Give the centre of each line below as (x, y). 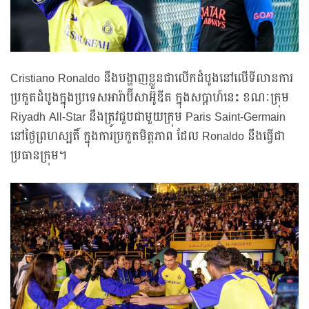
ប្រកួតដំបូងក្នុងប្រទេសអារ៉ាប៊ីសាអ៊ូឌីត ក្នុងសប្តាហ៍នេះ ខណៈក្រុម (150, 98)
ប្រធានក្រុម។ (39, 156)
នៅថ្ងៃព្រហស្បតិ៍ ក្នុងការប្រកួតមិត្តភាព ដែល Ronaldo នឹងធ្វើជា (148, 137)
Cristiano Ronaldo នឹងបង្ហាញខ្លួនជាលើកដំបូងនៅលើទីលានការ (152, 79)
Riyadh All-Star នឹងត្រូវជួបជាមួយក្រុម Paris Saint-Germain (148, 118)
